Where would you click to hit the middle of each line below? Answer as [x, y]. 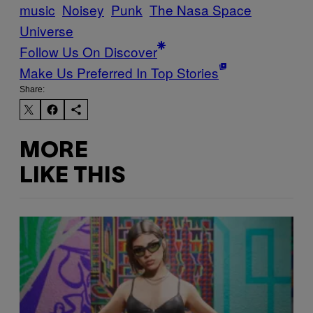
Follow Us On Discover [88, 52]
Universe [46, 31]
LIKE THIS [72, 176]
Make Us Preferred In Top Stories [119, 73]
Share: [32, 90]
